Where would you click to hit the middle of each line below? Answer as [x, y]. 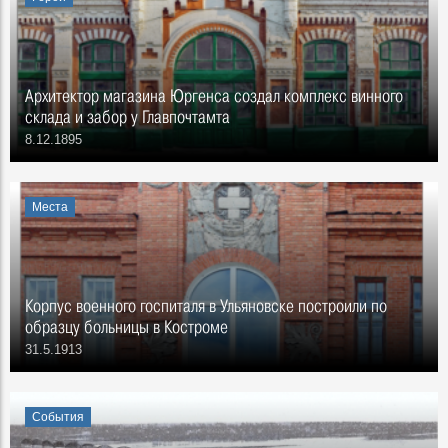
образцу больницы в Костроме [126, 326]
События [58, 417]
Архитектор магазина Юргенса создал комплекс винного [214, 95]
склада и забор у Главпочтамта [127, 116]
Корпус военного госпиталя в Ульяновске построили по [206, 305]
